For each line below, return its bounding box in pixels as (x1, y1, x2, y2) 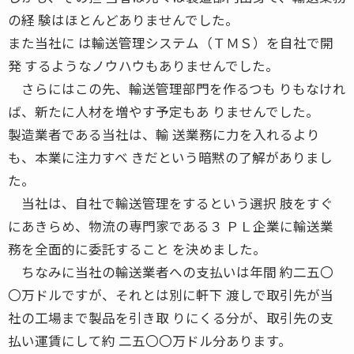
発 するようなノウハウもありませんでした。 (8, 55, 279, 75)
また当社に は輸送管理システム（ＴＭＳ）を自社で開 (8, 32, 333, 52)
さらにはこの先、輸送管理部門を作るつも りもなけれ (8, 78, 346, 98)
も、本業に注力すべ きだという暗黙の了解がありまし (8, 147, 333, 167)
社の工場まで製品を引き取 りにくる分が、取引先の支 (8, 307, 333, 327)
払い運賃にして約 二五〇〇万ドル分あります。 (8, 330, 292, 350)
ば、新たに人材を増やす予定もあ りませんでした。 (8, 101, 319, 121)
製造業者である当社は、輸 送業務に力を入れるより (8, 124, 320, 144)
